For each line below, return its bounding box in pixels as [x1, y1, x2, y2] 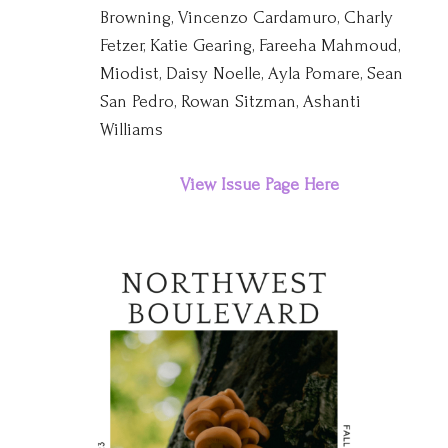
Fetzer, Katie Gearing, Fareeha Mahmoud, [100, 36, 400, 55]
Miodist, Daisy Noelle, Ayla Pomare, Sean [100, 64, 403, 83]
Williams [100, 120, 163, 139]
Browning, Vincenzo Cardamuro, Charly [100, 8, 393, 27]
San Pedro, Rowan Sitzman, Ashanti [100, 92, 361, 111]
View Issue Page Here [179, 175, 339, 194]
